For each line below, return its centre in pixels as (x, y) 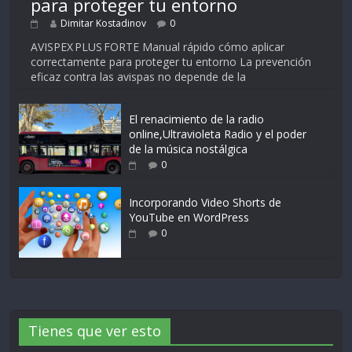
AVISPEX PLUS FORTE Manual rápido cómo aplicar (158, 46)
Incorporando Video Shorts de (205, 202)
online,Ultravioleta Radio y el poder (218, 134)
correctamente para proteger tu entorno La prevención (171, 61)
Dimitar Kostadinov (104, 23)
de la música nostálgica (189, 148)
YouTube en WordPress (189, 217)
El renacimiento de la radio (197, 119)
